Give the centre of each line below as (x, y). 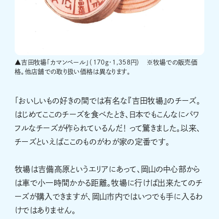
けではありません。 (45, 210)
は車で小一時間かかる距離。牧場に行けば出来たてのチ (109, 183)
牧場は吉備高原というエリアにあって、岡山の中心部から (108, 169)
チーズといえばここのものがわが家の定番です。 (92, 142)
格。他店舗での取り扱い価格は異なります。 (73, 72)
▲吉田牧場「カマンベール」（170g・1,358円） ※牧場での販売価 (106, 63)
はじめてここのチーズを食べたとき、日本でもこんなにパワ (107, 115)
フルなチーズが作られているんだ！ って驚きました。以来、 (108, 128)
